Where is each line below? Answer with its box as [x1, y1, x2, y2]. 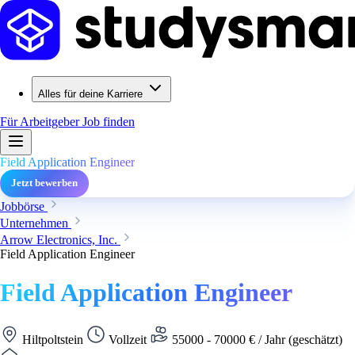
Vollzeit [105, 332, 150, 346]
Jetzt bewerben [11, 177, 78, 189]
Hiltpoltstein [19, 332, 86, 346]
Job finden [82, 115, 135, 128]
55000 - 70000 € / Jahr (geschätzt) [169, 332, 342, 346]
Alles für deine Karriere [38, 88, 143, 100]
